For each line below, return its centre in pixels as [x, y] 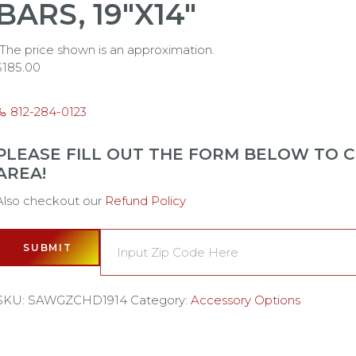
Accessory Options [245, 300]
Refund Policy [145, 201]
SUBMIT [48, 248]
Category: [160, 300]
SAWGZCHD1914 [77, 300]
